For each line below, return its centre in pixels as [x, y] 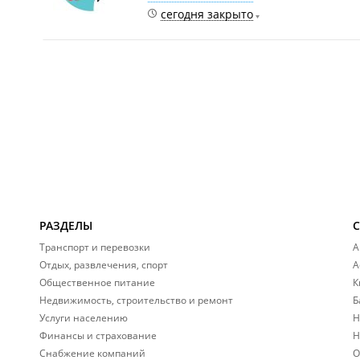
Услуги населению [84, 318]
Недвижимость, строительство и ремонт [136, 300]
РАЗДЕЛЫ [66, 225]
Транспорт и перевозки [95, 247]
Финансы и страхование [98, 335]
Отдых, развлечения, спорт [104, 265]
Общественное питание [97, 282]
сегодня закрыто [207, 14]
